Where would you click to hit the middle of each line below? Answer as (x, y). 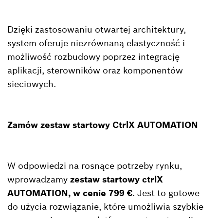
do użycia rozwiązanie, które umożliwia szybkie (105, 206)
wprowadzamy (39, 179)
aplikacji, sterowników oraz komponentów (95, 70)
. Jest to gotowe (166, 193)
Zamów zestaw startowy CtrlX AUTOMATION (103, 125)
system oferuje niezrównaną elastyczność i (96, 43)
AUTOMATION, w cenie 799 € (70, 193)
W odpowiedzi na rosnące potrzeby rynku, (95, 165)
